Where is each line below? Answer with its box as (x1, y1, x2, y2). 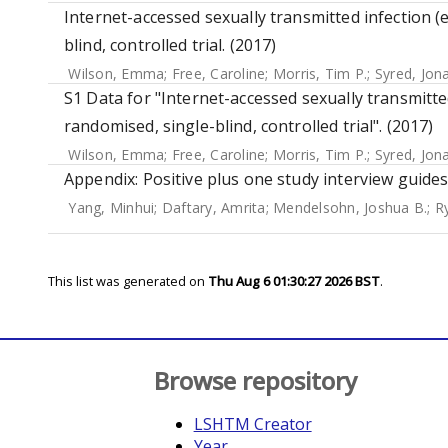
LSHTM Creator (193, 413, 312, 435)
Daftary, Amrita (161, 198, 266, 217)
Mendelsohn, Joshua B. (273, 198, 428, 217)
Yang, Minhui (68, 198, 155, 217)
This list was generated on (48, 272, 208, 290)
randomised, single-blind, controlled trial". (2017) (64, 115, 434, 137)
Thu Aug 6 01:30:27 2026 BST (208, 272, 380, 290)
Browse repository (153, 364, 357, 397)
